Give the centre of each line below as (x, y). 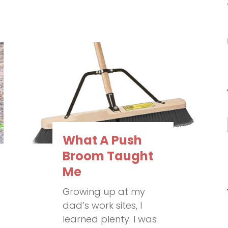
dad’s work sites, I (103, 206)
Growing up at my (104, 192)
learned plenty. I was (110, 219)
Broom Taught (108, 156)
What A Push (103, 140)
